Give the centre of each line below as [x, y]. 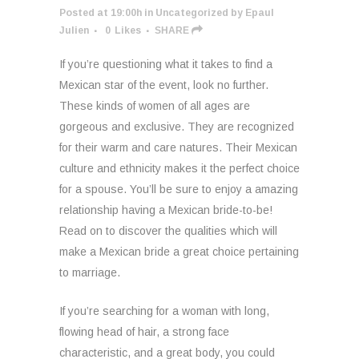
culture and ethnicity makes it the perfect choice [179, 168]
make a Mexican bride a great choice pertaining [179, 252]
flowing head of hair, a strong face [144, 332]
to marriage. [90, 272]
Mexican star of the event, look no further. [164, 85]
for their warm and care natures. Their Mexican [178, 147]
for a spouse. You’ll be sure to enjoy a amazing [179, 189]
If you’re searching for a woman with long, [164, 311]
